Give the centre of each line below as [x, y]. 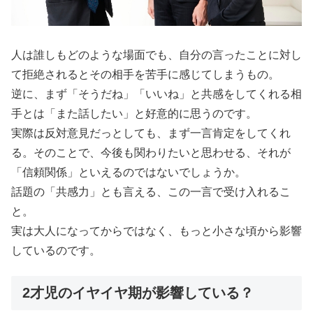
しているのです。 [56, 250]
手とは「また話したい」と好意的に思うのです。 [134, 113]
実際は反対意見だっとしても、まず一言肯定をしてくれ [151, 133]
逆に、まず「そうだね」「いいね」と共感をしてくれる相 [156, 94]
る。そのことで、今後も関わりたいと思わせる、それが [151, 152]
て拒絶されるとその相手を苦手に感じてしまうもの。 [145, 74]
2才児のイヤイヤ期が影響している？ [138, 293]
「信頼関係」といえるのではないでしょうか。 [129, 172]
